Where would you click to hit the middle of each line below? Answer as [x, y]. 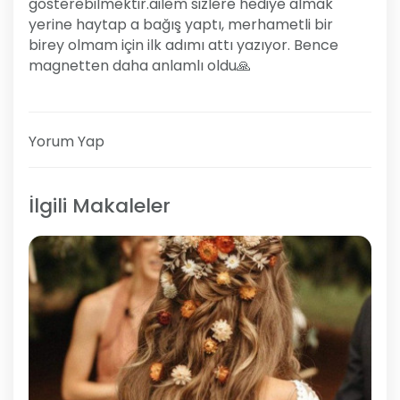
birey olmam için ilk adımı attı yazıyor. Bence [183, 46]
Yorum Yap [67, 142]
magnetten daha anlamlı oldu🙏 [140, 66]
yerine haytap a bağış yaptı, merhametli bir [181, 25]
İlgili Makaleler [100, 206]
